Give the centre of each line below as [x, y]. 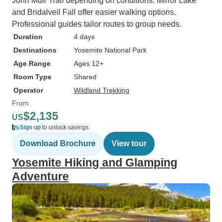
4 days [84, 37]
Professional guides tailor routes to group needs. [97, 24]
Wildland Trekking [102, 90]
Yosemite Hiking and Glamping [95, 163]
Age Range [32, 63]
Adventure [40, 176]
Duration [28, 37]
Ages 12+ [89, 63]
